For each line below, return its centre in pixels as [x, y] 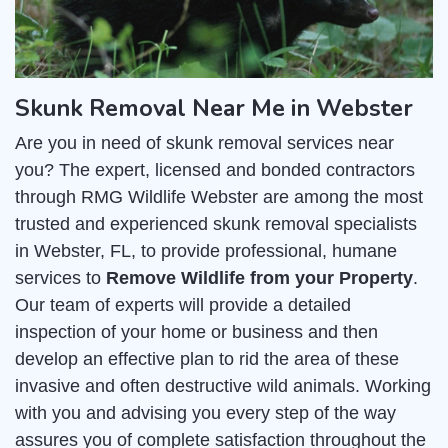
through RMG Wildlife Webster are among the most [219, 197]
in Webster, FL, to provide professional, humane [206, 251]
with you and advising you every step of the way [205, 413]
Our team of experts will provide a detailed [183, 305]
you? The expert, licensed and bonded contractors [215, 170]
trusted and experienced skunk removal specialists [216, 224]
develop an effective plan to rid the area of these [207, 359]
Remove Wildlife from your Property [259, 278]
